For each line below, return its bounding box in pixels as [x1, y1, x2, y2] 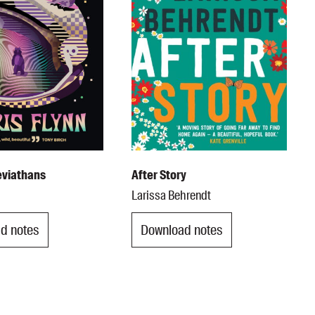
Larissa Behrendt [131, 187, 212, 205]
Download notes [141, 220, 224, 239]
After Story [131, 167, 187, 184]
